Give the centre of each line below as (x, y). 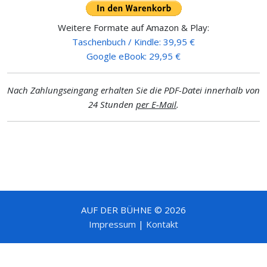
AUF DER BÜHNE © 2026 (133, 209)
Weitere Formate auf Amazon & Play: (133, 27)
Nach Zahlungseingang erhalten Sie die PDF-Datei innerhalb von (133, 90)
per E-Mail (156, 104)
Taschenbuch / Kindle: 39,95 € (133, 41)
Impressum (112, 224)
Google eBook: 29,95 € (133, 56)
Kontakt (162, 224)
